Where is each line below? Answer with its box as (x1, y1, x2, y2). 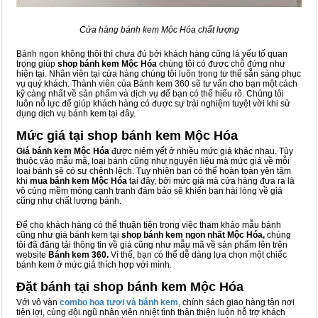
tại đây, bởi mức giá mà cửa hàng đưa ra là (127, 176, 295, 187)
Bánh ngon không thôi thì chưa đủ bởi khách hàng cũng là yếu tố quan (16, 49, 287, 60)
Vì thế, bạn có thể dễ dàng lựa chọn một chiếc (111, 250, 287, 261)
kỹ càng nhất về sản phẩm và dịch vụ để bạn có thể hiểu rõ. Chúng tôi (16, 89, 284, 99)
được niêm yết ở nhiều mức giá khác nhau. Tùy (109, 146, 293, 157)
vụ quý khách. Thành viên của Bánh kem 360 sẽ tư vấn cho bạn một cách (16, 79, 297, 89)
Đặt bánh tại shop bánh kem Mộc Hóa (16, 280, 243, 295)
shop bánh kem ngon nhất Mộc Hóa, (121, 230, 267, 241)
